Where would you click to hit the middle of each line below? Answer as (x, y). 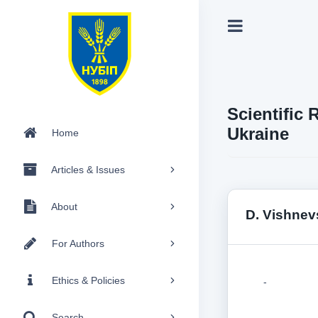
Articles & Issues (88, 169)
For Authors (78, 243)
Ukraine (258, 134)
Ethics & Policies (88, 280)
